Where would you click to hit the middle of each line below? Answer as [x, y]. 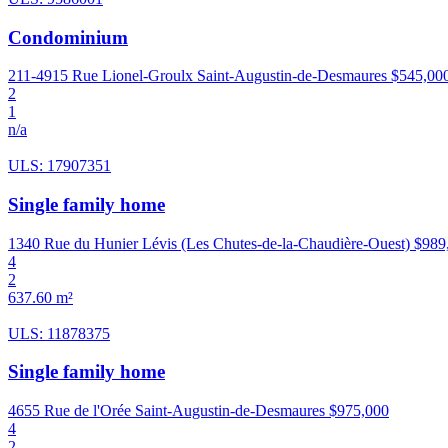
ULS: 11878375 [59, 333]
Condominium [68, 37]
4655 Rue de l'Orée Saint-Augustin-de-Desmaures [166, 411]
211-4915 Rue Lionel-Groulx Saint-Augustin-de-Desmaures [197, 76]
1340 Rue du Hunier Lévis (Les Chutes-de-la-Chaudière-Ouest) [209, 243]
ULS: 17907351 [59, 166]
